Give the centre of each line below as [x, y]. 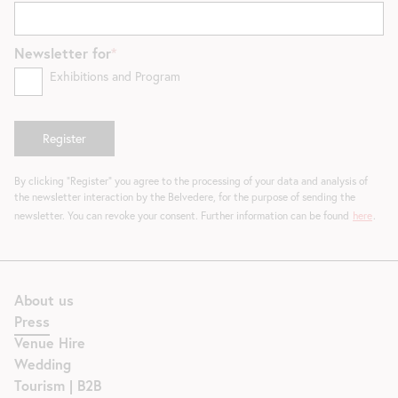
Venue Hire [50, 343]
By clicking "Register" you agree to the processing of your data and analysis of [191, 181]
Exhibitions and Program [115, 77]
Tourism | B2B [58, 386]
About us [44, 300]
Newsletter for [63, 53]
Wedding [43, 364]
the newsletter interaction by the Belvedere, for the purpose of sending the [185, 197]
